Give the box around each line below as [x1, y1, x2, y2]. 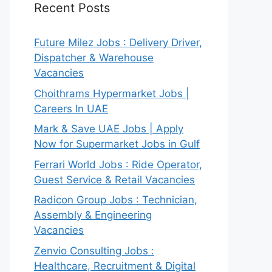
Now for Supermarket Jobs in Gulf [34, 138, 200, 150]
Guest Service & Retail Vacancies [34, 173, 195, 186]
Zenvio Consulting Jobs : [34, 244, 154, 257]
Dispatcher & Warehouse [34, 52, 154, 64]
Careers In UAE [34, 102, 108, 115]
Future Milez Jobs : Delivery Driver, [34, 36, 202, 49]
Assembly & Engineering [34, 209, 152, 221]
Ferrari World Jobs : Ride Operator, [34, 158, 202, 171]
